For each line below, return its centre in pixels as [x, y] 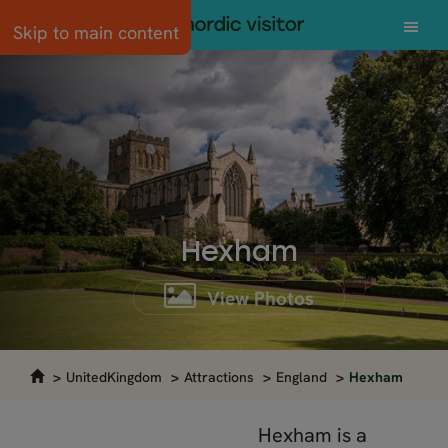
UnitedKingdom [114, 377]
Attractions [219, 377]
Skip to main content [95, 32]
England [301, 377]
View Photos [258, 298]
